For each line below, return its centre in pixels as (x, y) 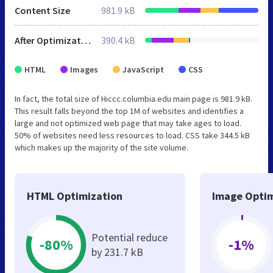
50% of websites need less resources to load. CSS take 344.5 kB (132, 135)
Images (84, 69)
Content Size (42, 10)
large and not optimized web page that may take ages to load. (128, 123)
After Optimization (86, 40)
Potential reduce (129, 237)
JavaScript (143, 69)
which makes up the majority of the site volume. (101, 147)
